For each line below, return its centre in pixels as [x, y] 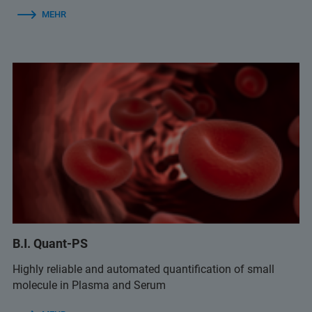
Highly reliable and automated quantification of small [143, 270]
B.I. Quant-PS [50, 244]
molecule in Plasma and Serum [89, 286]
